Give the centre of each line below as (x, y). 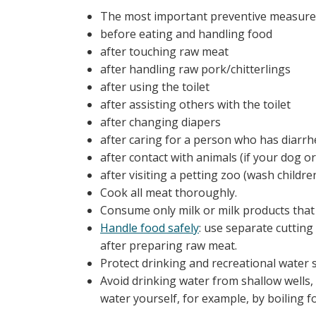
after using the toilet (155, 86)
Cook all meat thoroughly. (169, 192)
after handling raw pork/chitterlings (195, 69)
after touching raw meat (164, 51)
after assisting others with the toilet (195, 104)
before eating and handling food (186, 34)
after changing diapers (160, 122)
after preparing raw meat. (169, 245)
